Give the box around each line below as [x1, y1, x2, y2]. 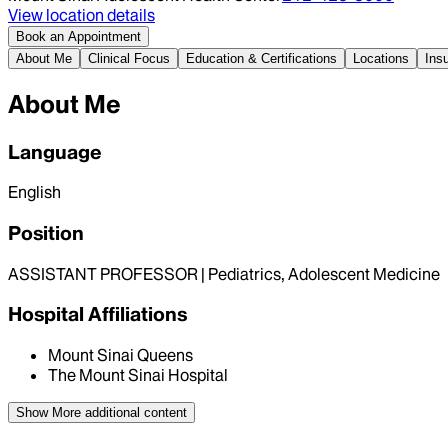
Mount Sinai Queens [48, 345, 193, 366]
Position [8, 221, 84, 246]
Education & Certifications [186, 50, 337, 66]
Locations [353, 50, 409, 66]
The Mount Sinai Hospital [48, 365, 228, 386]
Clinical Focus [88, 50, 170, 66]
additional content [81, 405, 187, 421]
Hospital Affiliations [8, 302, 187, 327]
